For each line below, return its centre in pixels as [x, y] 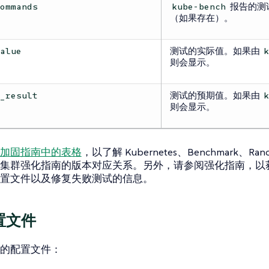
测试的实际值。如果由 [216, 50]
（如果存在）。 [201, 17]
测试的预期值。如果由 [216, 95]
